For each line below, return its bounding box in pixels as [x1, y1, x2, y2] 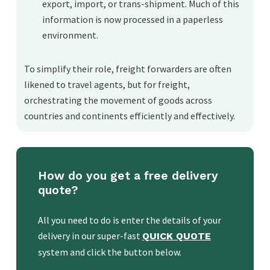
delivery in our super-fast [37, 229, 142, 242]
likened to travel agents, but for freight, [24, 78, 190, 91]
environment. [42, 29, 99, 42]
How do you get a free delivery [37, 168, 218, 183]
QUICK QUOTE [142, 230, 211, 242]
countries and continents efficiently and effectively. [24, 110, 236, 122]
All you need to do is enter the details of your [37, 213, 221, 226]
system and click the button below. [37, 245, 181, 258]
